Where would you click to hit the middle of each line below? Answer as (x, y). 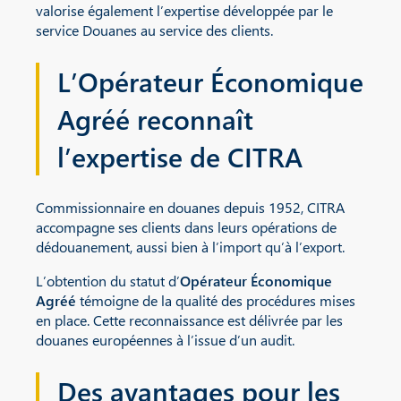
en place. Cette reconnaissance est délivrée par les (189, 320)
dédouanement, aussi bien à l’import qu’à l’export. (190, 246)
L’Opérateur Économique (210, 81)
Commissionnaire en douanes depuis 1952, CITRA (190, 207)
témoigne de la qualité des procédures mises (216, 300)
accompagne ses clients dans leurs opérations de (186, 226)
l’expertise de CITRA (180, 156)
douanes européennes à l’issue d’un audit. (165, 339)
